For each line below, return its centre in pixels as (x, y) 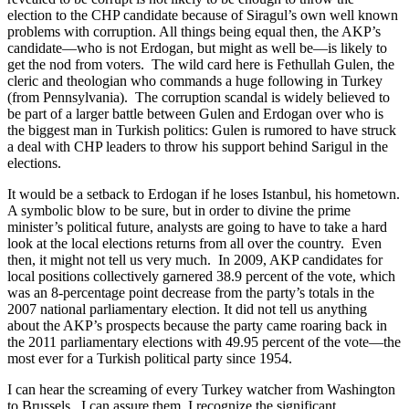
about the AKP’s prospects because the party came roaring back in (197, 326)
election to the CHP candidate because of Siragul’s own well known (203, 16)
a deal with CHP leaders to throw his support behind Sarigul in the (198, 147)
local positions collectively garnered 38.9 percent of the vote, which (201, 277)
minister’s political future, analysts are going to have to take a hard (197, 227)
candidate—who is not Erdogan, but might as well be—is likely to (197, 48)
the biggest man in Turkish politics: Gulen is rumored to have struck (202, 131)
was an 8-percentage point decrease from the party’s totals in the (191, 293)
